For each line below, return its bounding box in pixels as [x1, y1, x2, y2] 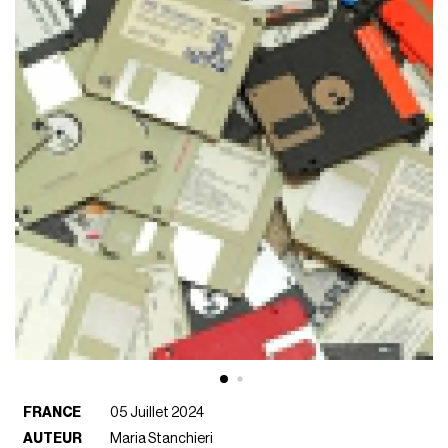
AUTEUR [23, 430, 83, 446]
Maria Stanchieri [110, 430, 214, 446]
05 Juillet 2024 [110, 404, 205, 420]
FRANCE [23, 404, 82, 420]
